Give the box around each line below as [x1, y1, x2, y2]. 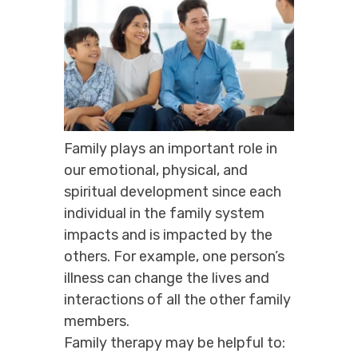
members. [64, 312, 129, 330]
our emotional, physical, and [64, 161, 248, 179]
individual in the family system [64, 204, 265, 222]
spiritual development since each [64, 182, 281, 201]
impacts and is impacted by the [64, 225, 272, 244]
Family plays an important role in [64, 139, 277, 157]
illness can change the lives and [64, 268, 269, 287]
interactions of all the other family [64, 290, 291, 308]
